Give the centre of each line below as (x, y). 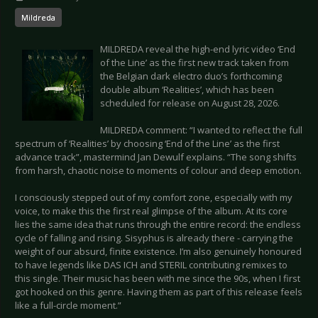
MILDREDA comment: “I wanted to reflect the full (201, 130)
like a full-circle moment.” (68, 306)
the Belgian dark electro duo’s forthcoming (191, 76)
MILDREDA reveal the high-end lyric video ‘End (198, 49)
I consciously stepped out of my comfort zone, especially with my (154, 198)
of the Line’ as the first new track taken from (194, 63)
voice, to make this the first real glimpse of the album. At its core (151, 211)
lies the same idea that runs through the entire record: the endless (158, 225)
